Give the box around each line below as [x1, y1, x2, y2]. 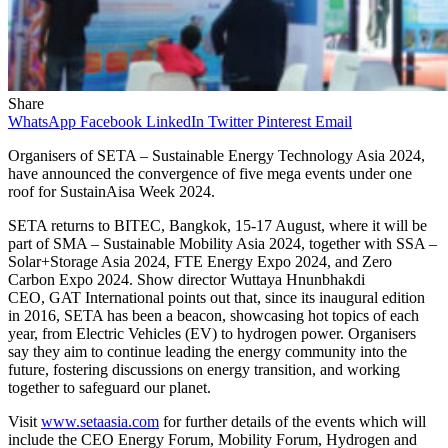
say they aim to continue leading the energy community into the [8, 342, 407, 360]
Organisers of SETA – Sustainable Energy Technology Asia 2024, [8, 146, 425, 164]
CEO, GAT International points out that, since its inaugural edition [8, 288, 425, 306]
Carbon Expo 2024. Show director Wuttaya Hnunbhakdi [8, 270, 365, 288]
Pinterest [257, 112, 311, 130]
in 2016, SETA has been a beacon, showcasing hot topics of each [8, 306, 419, 324]
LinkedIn [146, 112, 204, 130]
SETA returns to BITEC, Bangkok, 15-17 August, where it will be [8, 216, 427, 234]
